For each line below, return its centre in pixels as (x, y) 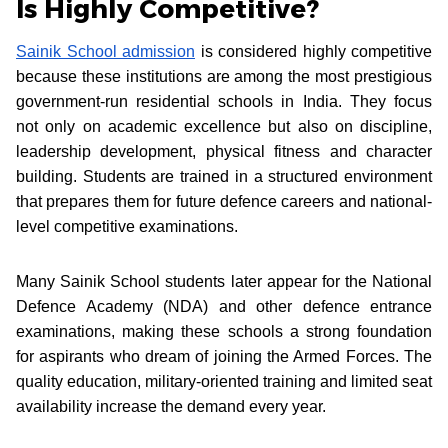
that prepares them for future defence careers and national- (224, 201)
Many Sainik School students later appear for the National (224, 281)
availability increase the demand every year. (171, 406)
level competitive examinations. (127, 226)
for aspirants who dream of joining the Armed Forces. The (224, 356)
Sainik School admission (105, 51)
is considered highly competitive (313, 51)
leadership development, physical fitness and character (224, 151)
